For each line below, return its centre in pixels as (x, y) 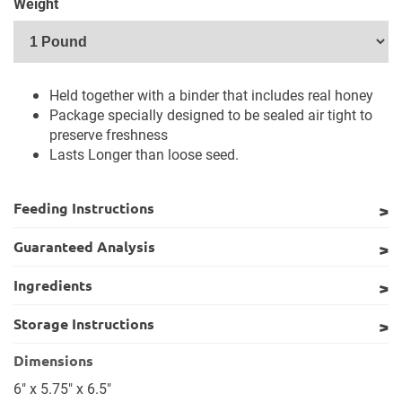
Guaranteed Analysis (84, 246)
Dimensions (53, 360)
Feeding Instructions (84, 208)
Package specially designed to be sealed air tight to (211, 114)
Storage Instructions (84, 323)
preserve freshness (109, 134)
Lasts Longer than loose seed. (144, 154)
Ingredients (53, 285)
